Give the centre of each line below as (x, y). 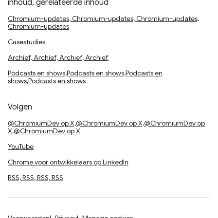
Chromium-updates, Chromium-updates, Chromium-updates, (103, 18)
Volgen (20, 107)
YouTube (21, 146)
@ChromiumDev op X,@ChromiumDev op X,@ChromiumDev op (106, 123)
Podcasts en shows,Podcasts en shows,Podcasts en (85, 73)
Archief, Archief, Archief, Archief (58, 57)
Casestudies (27, 42)
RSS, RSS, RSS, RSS (36, 178)
